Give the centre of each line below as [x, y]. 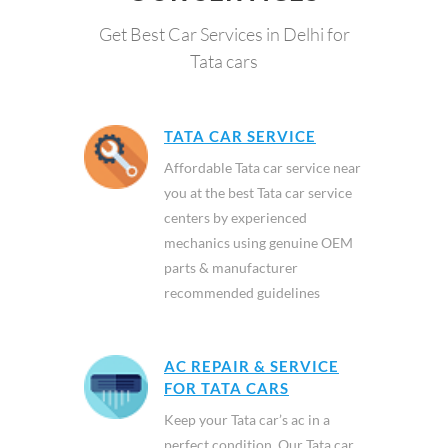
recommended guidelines [242, 292]
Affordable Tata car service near [262, 167]
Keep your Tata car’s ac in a [247, 419]
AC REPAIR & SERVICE [251, 365]
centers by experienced [235, 217]
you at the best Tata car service [258, 192]
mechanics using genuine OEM [258, 242]
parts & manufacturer [231, 267]
